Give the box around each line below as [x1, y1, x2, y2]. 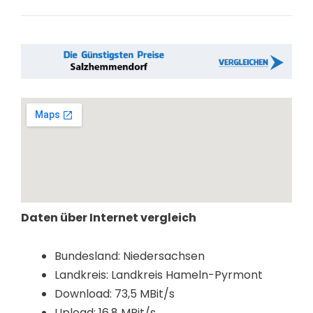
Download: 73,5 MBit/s [54, 285, 175, 302]
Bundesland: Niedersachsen [54, 247, 205, 264]
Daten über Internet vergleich [21, 210, 196, 226]
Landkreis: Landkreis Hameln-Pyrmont [54, 266, 263, 283]
